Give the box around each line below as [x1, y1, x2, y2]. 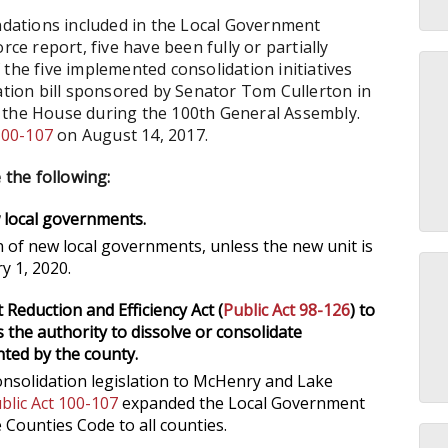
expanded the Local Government [118, 392, 365, 414]
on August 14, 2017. [53, 124, 209, 146]
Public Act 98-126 [223, 299, 350, 321]
